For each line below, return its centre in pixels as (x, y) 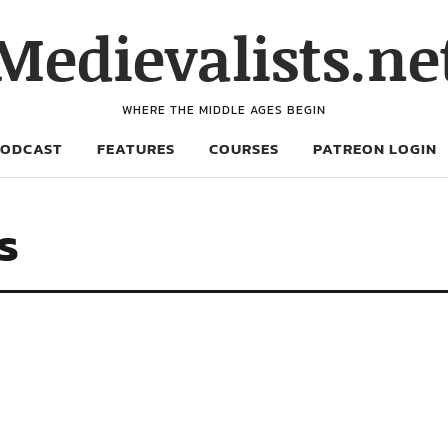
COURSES (244, 148)
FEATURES (136, 148)
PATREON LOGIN (375, 148)
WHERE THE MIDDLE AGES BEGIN (224, 110)
